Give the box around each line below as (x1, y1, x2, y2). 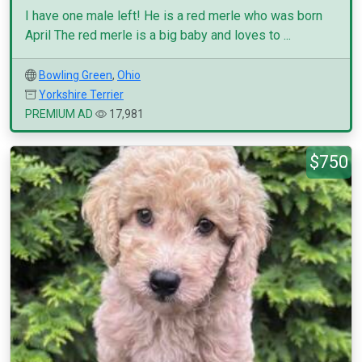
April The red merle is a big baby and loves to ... (25, 27, 291, 43)
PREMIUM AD (25, 107, 93, 120)
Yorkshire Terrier (39, 88, 124, 101)
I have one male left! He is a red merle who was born (25, 8, 322, 23)
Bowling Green (39, 69, 112, 82)
